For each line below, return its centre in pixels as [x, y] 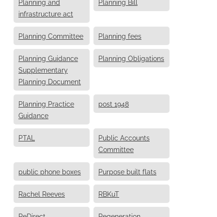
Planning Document [50, 81]
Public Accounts [124, 137]
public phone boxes [50, 171]
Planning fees [120, 35]
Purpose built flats [127, 171]
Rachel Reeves [42, 193]
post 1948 [114, 103]
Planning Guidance [48, 58]
